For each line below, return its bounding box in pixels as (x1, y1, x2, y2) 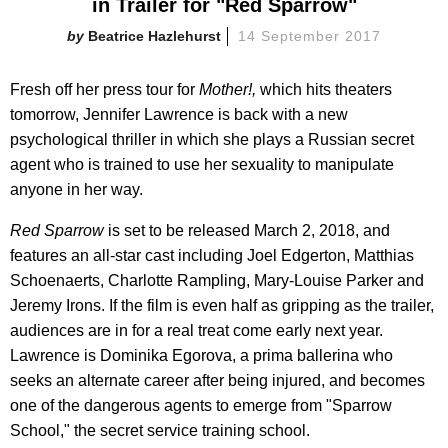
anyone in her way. (10, 180, 143, 198)
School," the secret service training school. (10, 421, 310, 439)
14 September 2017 (238, 27, 381, 44)
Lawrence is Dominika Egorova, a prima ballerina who (10, 346, 393, 364)
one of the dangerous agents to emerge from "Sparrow (10, 396, 392, 414)
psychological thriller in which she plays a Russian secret (10, 130, 414, 148)
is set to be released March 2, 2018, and (108, 221, 390, 239)
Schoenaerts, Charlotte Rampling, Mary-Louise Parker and (10, 271, 424, 289)
